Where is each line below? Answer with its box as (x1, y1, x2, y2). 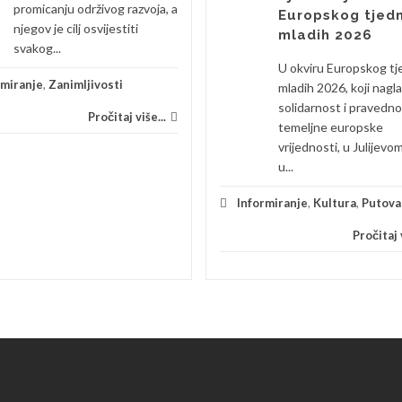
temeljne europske (278, 119, 383, 135)
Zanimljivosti (48, 77, 123, 92)
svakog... (13, 40, 61, 56)
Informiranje (237, 196, 308, 210)
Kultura (313, 196, 356, 210)
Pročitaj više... (88, 109, 166, 124)
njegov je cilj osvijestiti (13, 21, 138, 36)
